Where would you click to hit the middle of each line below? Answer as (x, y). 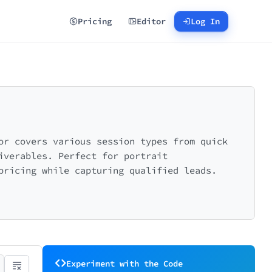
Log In (206, 21)
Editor (151, 21)
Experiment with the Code (124, 263)
